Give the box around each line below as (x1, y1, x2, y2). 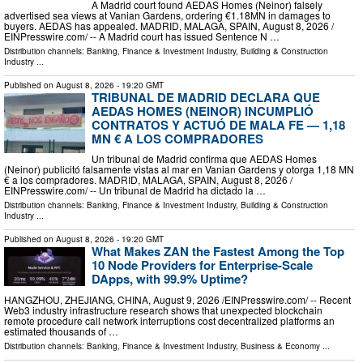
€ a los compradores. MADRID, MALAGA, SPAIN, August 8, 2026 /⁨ (4, 173, 293, 187)
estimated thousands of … (4, 324, 118, 339)
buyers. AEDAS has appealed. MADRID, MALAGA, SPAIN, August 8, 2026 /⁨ (4, 18, 334, 32)
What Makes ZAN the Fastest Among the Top (92, 242, 344, 261)
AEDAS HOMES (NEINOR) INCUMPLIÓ (92, 101, 314, 120)
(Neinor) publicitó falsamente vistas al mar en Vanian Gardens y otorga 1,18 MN (4, 162, 354, 177)
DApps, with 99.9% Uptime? (92, 270, 248, 288)
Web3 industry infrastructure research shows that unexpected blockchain (4, 303, 322, 318)
